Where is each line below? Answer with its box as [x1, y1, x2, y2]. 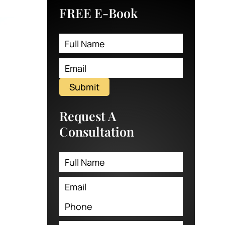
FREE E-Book [59, 5, 138, 22]
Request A [59, 107, 117, 125]
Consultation [59, 123, 135, 140]
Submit [69, 80, 100, 93]
